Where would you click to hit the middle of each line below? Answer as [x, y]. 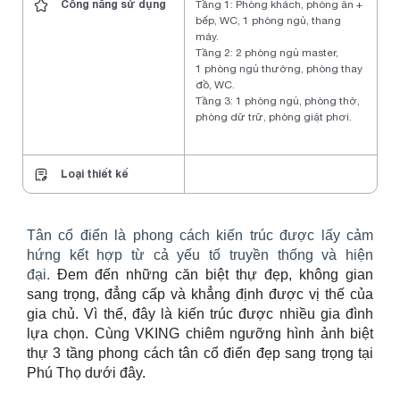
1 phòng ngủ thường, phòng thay [279, 69]
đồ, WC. [215, 85]
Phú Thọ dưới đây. [86, 372]
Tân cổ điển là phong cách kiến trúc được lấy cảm [200, 235]
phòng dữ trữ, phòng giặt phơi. [274, 117]
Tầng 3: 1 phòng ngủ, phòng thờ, [278, 101]
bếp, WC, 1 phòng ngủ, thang [268, 21]
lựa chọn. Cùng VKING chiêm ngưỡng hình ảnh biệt [200, 333]
